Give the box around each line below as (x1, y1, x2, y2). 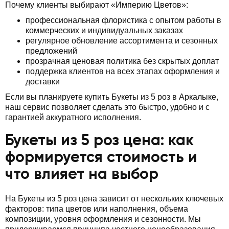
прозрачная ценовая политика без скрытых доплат (26, 56, 219, 65)
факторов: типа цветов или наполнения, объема (5, 204, 188, 213)
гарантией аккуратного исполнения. (5, 112, 141, 122)
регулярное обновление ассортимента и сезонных (26, 36, 218, 45)
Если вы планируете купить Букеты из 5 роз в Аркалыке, (5, 92, 218, 101)
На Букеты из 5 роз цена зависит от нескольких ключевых (5, 194, 223, 203)
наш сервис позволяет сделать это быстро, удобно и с (5, 102, 210, 111)
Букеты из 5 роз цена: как (5, 133, 194, 149)
